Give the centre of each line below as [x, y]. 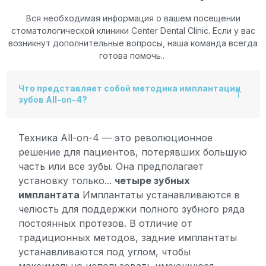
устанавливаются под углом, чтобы [104, 252]
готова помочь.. [133, 55]
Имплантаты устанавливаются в [160, 195]
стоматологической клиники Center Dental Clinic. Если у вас [133, 30]
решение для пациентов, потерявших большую [133, 152]
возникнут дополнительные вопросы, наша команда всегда [133, 43]
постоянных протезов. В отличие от [105, 224]
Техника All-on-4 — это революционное [115, 138]
